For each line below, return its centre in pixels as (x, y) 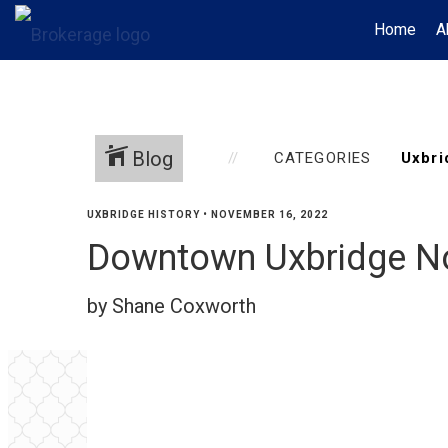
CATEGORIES (322, 158)
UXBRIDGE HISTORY (143, 214)
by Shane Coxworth (171, 306)
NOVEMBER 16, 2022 (269, 214)
